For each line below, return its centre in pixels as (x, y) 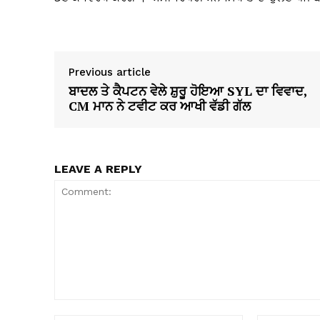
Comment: (77, 307)
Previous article (110, 72)
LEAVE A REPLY (98, 169)
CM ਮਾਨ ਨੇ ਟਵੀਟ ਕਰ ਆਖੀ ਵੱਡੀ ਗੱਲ (160, 106)
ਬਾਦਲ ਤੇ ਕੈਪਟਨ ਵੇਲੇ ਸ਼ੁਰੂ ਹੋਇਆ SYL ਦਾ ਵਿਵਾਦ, (188, 91)
